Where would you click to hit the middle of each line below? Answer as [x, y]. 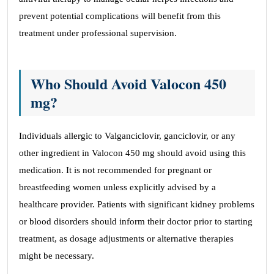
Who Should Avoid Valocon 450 [128, 83]
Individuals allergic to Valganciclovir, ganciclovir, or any [127, 136]
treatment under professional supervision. [98, 33]
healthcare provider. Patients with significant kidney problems [137, 204]
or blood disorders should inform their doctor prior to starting [136, 221]
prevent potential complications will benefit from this [120, 16]
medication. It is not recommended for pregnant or [115, 170]
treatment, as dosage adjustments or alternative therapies [126, 239]
